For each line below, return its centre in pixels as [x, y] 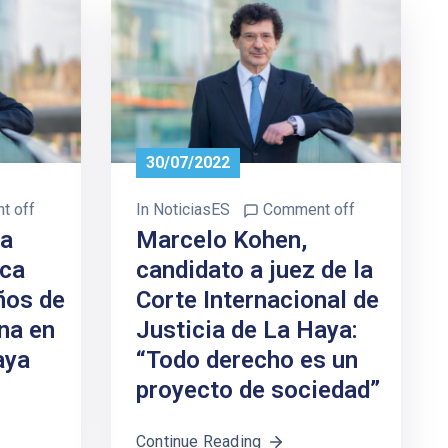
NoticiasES [191, 210]
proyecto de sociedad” [258, 390]
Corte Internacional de [257, 300]
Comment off [309, 210]
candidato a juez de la [254, 270]
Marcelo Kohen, [221, 240]
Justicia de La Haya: [247, 330]
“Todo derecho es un [247, 360]
